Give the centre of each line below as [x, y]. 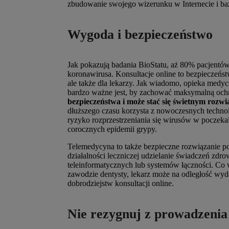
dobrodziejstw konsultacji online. [121, 184]
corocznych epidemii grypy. [112, 129]
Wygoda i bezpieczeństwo [140, 34]
